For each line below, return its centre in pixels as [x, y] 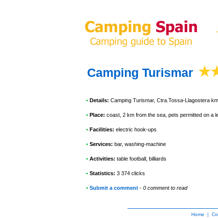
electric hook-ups [136, 129]
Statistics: [103, 173]
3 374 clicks [131, 173]
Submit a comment [114, 188]
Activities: [102, 159]
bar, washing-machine [139, 144]
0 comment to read [165, 188]
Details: [99, 100]
